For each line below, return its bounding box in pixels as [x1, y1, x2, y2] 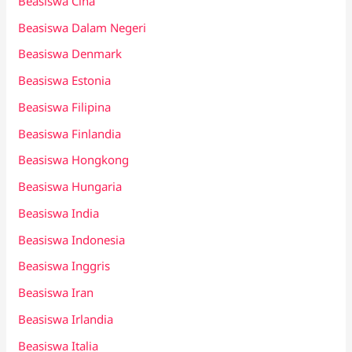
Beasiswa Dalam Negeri [18, 19, 147, 35]
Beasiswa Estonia [18, 72, 112, 89]
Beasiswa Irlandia [18, 310, 114, 327]
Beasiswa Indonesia [18, 231, 126, 247]
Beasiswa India [18, 204, 100, 221]
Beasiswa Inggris [18, 258, 111, 274]
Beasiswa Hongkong [18, 152, 130, 168]
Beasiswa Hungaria [18, 178, 123, 195]
